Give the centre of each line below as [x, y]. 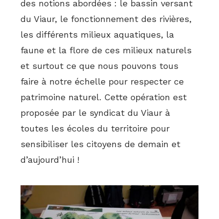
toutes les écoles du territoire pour [95, 129]
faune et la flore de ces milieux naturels [106, 50]
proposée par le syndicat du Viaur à [96, 113]
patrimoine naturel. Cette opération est [104, 97]
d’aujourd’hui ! [50, 160]
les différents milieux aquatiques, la [98, 35]
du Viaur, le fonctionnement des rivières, [106, 19]
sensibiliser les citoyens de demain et [101, 144]
